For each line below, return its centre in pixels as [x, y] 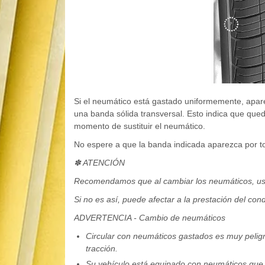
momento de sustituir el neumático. [139, 126]
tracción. [101, 249]
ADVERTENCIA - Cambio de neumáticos [149, 218]
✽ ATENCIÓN [99, 163]
